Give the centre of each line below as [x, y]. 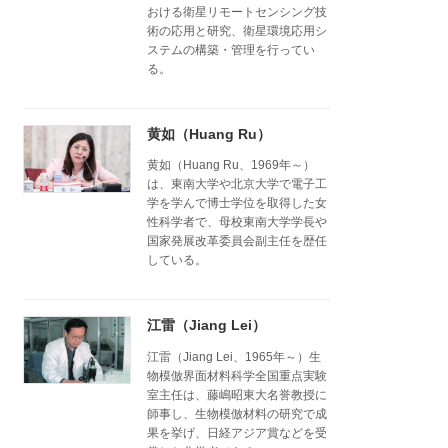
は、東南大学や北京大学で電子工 [236, 184]
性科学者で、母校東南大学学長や [236, 222]
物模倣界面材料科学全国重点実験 [236, 375]
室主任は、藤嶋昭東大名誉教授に [236, 394]
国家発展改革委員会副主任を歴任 [236, 241]
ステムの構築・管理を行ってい [230, 49]
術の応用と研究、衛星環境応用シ [236, 30]
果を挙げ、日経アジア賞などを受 [236, 432]
